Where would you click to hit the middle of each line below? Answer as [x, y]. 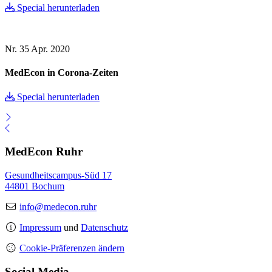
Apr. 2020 [50, 49]
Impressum [40, 227]
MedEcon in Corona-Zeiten [62, 73]
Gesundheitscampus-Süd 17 [58, 175]
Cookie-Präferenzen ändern [72, 248]
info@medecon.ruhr [58, 206]
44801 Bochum [35, 186]
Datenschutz [104, 227]
